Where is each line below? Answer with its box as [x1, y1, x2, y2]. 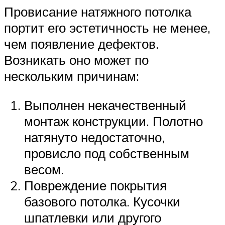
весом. [24, 161, 64, 178]
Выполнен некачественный [24, 97, 186, 114]
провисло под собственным [24, 145, 189, 162]
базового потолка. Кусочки [24, 193, 180, 210]
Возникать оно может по [4, 52, 149, 68]
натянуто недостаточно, [24, 129, 165, 146]
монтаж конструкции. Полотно [24, 113, 203, 130]
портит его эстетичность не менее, [4, 20, 210, 36]
